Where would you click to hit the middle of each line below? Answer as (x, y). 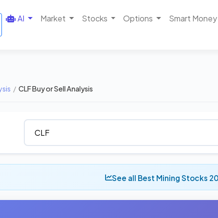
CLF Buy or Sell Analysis (56, 89)
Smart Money (193, 18)
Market (53, 18)
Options (138, 18)
